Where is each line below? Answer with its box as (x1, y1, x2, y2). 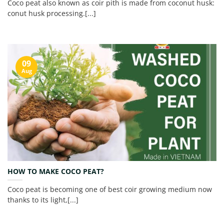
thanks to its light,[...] (7, 194, 78, 204)
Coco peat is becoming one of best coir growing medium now (7, 184, 212, 194)
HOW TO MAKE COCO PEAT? (7, 166, 104, 176)
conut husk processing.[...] (7, 8, 96, 18)
